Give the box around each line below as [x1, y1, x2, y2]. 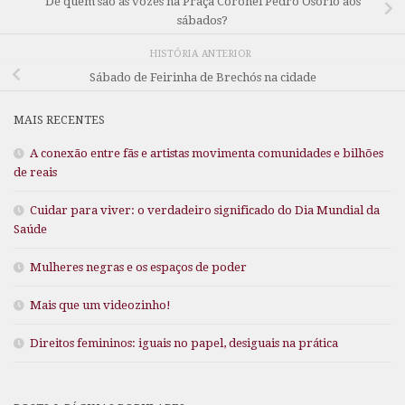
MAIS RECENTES [14, 113, 105, 127]
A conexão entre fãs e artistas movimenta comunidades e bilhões [30, 146, 383, 161]
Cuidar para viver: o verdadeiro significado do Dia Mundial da [30, 203, 380, 218]
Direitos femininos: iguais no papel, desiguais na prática [30, 336, 338, 351]
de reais [14, 165, 57, 180]
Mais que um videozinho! [30, 298, 171, 313]
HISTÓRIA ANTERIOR [150, 47, 255, 60]
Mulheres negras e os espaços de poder [30, 260, 247, 275]
